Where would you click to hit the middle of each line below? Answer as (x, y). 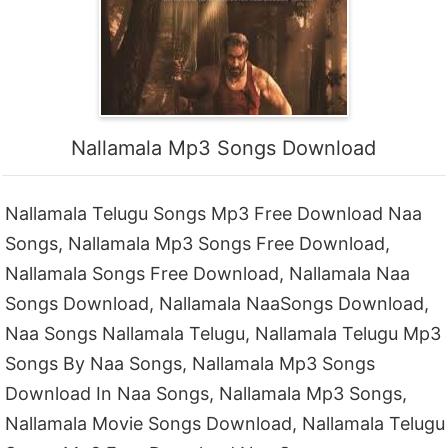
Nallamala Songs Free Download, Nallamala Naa (208, 274)
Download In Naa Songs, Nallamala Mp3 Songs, (206, 394)
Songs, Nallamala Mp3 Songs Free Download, (198, 244)
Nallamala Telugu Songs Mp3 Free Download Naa (214, 214)
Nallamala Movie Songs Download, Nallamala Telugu (225, 424)
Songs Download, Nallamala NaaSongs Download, (217, 304)
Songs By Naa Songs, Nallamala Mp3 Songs (190, 364)
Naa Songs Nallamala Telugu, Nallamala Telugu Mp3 (223, 334)
